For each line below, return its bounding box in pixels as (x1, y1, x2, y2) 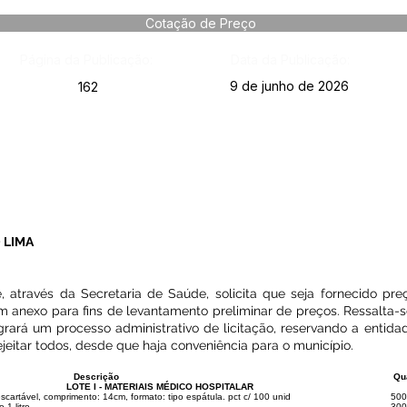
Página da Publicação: (19, 52, 153, 67)
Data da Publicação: (230, 52, 350, 67)
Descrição (73, 372, 119, 382)
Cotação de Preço (144, 15, 256, 31)
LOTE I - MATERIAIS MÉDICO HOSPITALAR (65, 382, 253, 392)
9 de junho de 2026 (230, 78, 349, 94)
